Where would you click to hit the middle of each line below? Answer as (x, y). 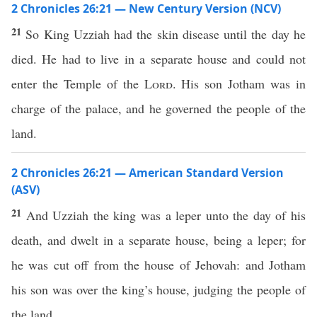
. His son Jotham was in (239, 83)
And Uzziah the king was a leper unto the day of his (166, 215)
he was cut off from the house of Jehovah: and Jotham (158, 265)
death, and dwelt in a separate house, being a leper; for (158, 240)
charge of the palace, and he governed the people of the (158, 108)
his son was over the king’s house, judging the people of (158, 289)
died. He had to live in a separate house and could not (158, 59)
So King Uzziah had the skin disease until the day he (166, 34)
